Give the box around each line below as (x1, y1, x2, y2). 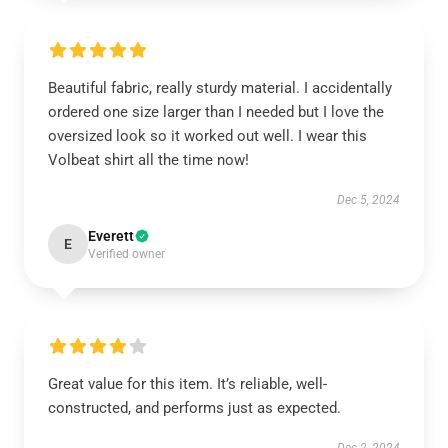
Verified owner (88, 247, 165, 261)
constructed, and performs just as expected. (48, 399, 345, 417)
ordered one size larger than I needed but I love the (48, 103, 384, 121)
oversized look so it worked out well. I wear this (48, 127, 367, 145)
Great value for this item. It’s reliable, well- (48, 375, 327, 393)
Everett (88, 228, 134, 244)
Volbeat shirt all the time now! (48, 151, 249, 169)
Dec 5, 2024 (337, 193, 400, 207)
